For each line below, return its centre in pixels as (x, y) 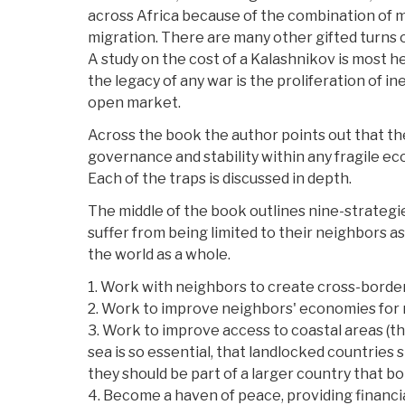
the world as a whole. (159, 255)
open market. (134, 103)
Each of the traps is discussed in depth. (220, 179)
